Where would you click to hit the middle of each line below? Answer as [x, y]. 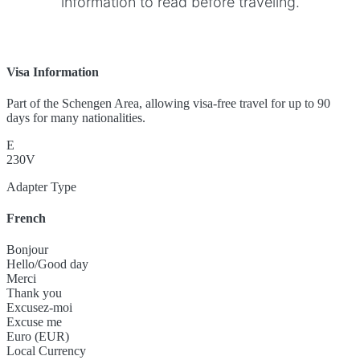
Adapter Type [41, 186]
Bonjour [27, 250]
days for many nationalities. [76, 117]
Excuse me [34, 322]
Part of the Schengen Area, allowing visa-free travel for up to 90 [168, 103]
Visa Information [53, 72]
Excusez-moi [39, 308]
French [26, 219]
